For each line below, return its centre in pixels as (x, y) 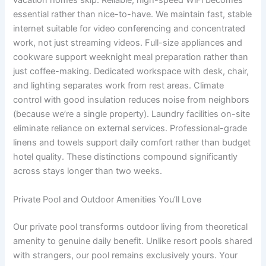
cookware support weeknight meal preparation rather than (131, 57)
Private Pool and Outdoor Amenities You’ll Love (107, 199)
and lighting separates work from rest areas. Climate (119, 86)
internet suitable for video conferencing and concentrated (129, 29)
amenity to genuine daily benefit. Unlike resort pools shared (133, 241)
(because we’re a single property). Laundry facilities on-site (132, 114)
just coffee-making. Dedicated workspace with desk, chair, (131, 72)
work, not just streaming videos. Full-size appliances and (128, 43)
